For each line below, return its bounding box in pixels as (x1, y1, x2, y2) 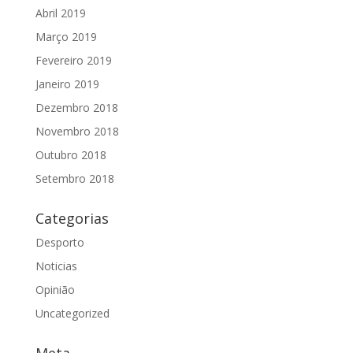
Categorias (35, 209, 109, 229)
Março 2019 (35, 29, 97, 45)
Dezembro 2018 (35, 100, 118, 116)
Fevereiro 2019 (35, 53, 112, 69)
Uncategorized (35, 306, 110, 321)
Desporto (35, 235, 84, 251)
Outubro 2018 (35, 147, 106, 163)
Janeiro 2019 (35, 76, 99, 92)
